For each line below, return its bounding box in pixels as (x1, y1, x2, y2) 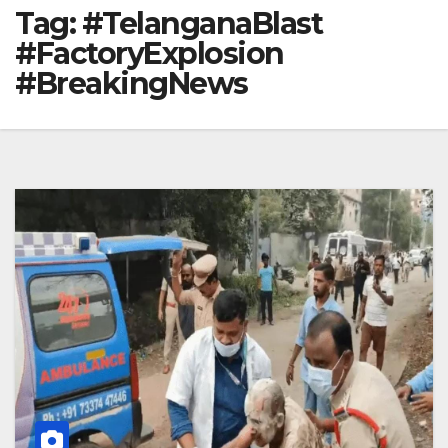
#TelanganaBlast (81, 4, 322, 42)
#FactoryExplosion (15, 34, 284, 72)
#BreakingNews (15, 64, 248, 102)
